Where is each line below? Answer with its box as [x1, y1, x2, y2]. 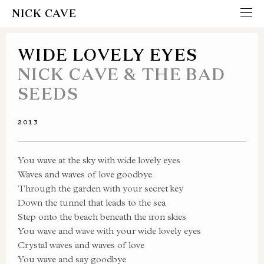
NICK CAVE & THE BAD [18, 64, 226, 84]
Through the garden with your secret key [18, 183, 183, 194]
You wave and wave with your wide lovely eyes [18, 225, 201, 236]
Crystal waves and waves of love [18, 239, 144, 250]
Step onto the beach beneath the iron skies [18, 211, 186, 222]
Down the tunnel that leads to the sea [18, 197, 166, 208]
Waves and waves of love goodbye [18, 169, 152, 180]
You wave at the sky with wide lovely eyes [18, 154, 180, 166]
